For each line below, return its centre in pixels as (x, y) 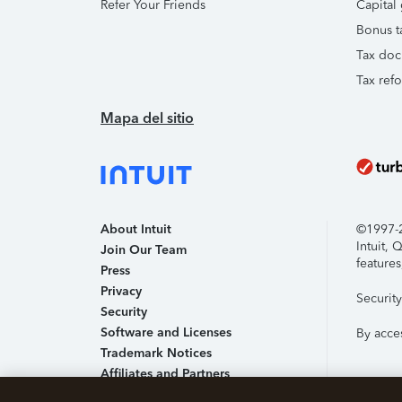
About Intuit (136, 229)
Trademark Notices (156, 353)
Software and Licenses (166, 332)
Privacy (121, 291)
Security (124, 312)
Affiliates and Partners (165, 374)
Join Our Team (144, 250)
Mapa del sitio (147, 118)
